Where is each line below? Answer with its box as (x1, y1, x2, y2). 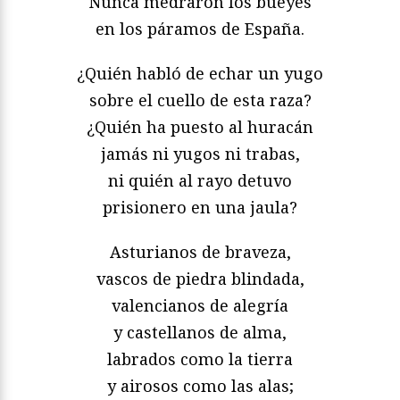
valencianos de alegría (112, 295, 288, 317)
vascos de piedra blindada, (96, 268, 304, 290)
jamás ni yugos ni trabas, (100, 143, 300, 165)
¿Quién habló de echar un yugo (77, 62, 323, 85)
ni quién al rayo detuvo (108, 170, 292, 192)
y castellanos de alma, (113, 321, 287, 344)
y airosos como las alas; (106, 375, 294, 397)
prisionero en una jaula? (103, 196, 297, 219)
